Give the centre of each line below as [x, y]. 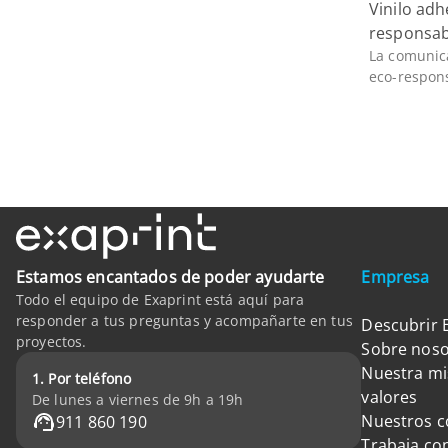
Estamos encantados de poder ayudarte [170, 277]
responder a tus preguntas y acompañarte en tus [184, 320]
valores [389, 397]
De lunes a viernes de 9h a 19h [138, 399]
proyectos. [51, 341]
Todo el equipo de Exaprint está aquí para [160, 299]
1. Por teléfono [82, 378]
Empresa [395, 277]
